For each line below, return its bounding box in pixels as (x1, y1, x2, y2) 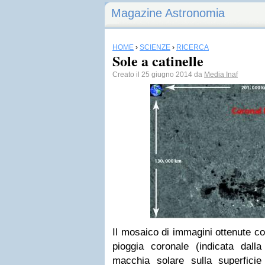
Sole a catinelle (112, 50, 203, 71)
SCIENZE (140, 43, 170, 51)
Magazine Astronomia (111, 7, 225, 20)
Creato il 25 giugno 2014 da (112, 70, 204, 79)
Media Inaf (204, 70, 238, 79)
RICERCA (176, 43, 209, 51)
